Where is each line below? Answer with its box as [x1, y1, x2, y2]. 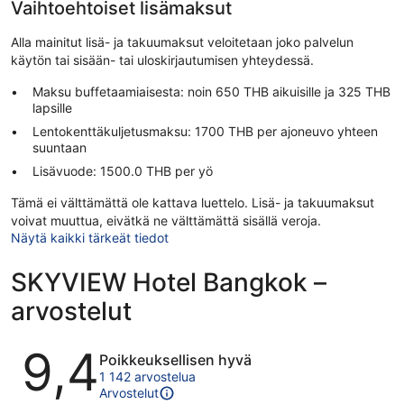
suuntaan [32, 139, 87, 155]
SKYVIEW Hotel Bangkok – [11, 266, 326, 298]
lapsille [32, 99, 72, 115]
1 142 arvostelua [99, 368, 196, 384]
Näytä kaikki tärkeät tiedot [11, 229, 169, 245]
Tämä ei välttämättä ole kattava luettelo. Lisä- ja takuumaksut [11, 194, 374, 210]
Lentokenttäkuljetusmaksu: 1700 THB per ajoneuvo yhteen [32, 123, 378, 139]
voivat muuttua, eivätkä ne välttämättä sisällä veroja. [11, 212, 321, 228]
